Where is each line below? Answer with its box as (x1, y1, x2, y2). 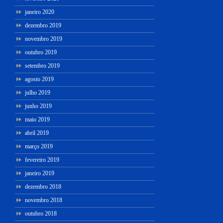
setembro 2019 (25, 62, 60, 69)
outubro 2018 (25, 210, 57, 217)
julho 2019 (25, 89, 50, 96)
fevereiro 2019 (25, 156, 59, 163)
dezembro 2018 (25, 183, 61, 190)
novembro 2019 (25, 35, 62, 42)
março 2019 (25, 142, 53, 150)
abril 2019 (25, 129, 49, 136)
